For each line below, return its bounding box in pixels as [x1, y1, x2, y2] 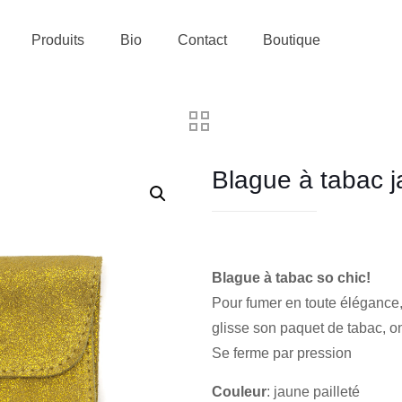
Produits [31, 32, 84, 48]
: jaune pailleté [267, 384, 360, 399]
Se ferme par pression [212, 345, 352, 361]
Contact [178, 32, 227, 48]
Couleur [212, 384, 267, 399]
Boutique [263, 32, 320, 48]
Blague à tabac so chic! [212, 270, 371, 285]
